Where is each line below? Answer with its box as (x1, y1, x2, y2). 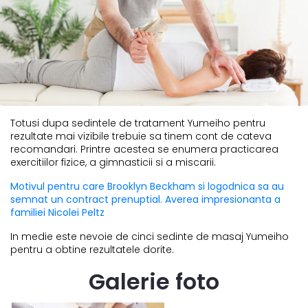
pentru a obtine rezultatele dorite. (10, 243, 174, 257)
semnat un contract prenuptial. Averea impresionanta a (10, 192, 280, 207)
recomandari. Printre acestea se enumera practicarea (10, 142, 278, 157)
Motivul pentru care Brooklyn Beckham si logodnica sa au (10, 179, 284, 194)
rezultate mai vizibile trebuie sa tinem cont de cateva (10, 129, 272, 144)
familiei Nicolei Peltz (10, 206, 104, 220)
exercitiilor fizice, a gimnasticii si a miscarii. (10, 155, 219, 170)
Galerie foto (89, 266, 219, 298)
